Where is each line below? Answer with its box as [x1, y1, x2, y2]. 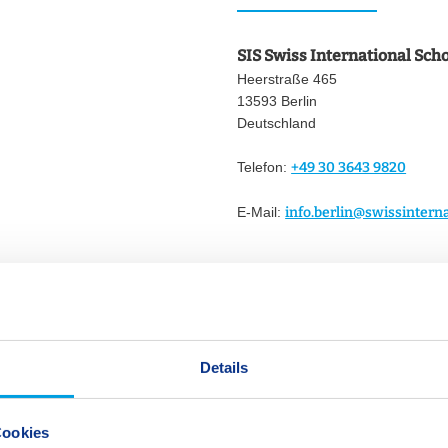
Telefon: [237, 158, 292, 175]
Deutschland [237, 114, 317, 131]
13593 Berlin [237, 92, 318, 109]
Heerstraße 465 [237, 70, 338, 87]
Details [199, 358, 249, 376]
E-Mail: [237, 203, 286, 220]
